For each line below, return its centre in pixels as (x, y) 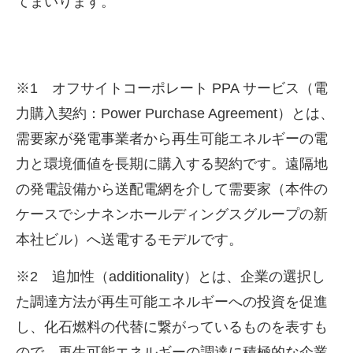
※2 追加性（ (62, 276)
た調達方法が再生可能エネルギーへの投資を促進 (172, 301)
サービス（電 (285, 89)
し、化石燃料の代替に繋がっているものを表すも (172, 327)
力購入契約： (58, 114)
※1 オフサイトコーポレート (112, 89)
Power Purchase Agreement (189, 114)
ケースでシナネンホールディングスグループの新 (172, 215)
